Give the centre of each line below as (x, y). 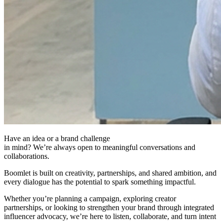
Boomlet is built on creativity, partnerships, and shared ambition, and (110, 173)
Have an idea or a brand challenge (57, 139)
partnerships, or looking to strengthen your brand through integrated (109, 208)
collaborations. (27, 156)
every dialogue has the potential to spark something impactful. (100, 182)
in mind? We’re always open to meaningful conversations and (100, 147)
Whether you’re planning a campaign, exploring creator (90, 199)
